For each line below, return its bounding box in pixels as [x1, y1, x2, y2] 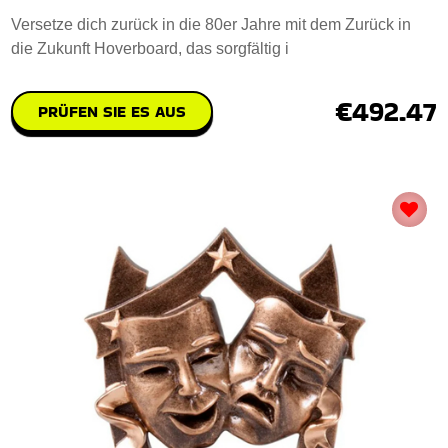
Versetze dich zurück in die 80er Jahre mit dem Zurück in [11, 15, 412, 33]
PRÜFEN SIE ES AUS [38, 99, 187, 123]
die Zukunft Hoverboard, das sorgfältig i [11, 39, 290, 57]
